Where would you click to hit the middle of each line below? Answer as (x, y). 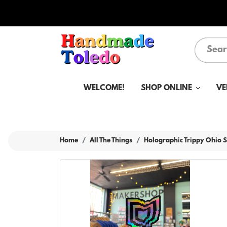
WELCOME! (104, 88)
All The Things (111, 141)
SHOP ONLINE (166, 88)
